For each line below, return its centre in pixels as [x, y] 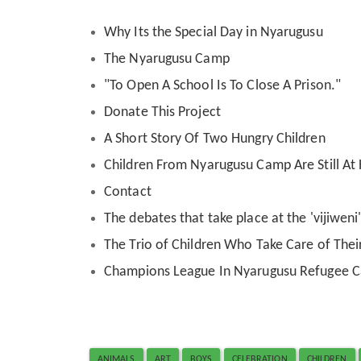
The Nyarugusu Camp [167, 60]
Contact [128, 193]
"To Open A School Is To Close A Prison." [224, 86]
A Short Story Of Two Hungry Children [215, 139]
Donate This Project [162, 113]
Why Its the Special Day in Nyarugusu [214, 33]
